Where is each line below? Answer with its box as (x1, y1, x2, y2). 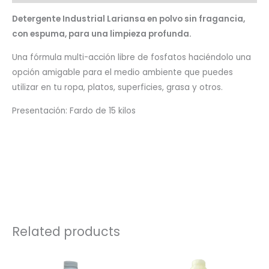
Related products (12, 223, 120, 241)
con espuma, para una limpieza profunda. (12, 28, 192, 40)
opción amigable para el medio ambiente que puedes (12, 66, 233, 78)
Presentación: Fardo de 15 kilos (12, 104, 136, 116)
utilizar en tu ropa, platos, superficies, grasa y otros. (12, 81, 223, 93)
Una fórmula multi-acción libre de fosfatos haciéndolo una (12, 51, 251, 63)
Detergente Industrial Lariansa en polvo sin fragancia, (12, 13, 245, 25)
